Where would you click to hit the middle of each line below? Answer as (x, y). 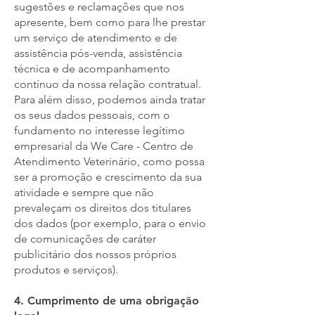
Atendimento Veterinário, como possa (109, 161)
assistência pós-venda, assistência (98, 53)
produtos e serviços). (66, 270)
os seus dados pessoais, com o (92, 115)
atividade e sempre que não (84, 192)
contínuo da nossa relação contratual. (108, 84)
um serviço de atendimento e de (96, 38)
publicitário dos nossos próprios (95, 254)
